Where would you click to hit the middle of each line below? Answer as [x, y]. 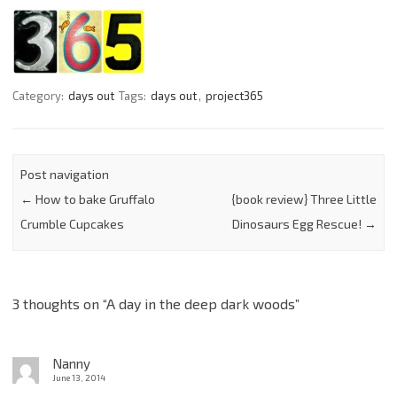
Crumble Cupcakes [73, 223]
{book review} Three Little [304, 198]
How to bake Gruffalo [94, 198]
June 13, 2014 [79, 378]
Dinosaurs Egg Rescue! [298, 223]
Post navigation [65, 174]
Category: [39, 95]
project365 [234, 95]
